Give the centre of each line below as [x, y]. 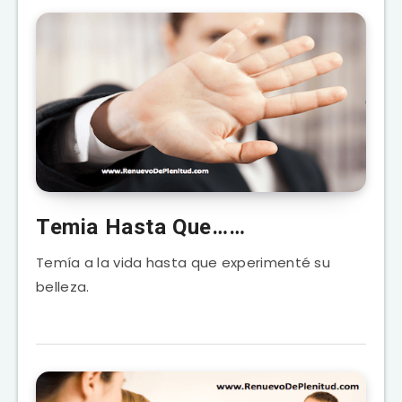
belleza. [63, 286]
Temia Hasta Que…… [141, 227]
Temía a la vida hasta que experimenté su [183, 262]
